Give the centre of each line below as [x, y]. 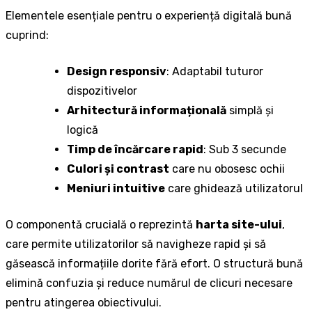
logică [83, 130]
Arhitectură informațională [147, 110]
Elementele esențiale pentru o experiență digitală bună [149, 15]
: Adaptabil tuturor [215, 71]
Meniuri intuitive [116, 188]
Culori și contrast [118, 169]
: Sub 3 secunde [245, 149]
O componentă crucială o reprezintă [101, 224]
